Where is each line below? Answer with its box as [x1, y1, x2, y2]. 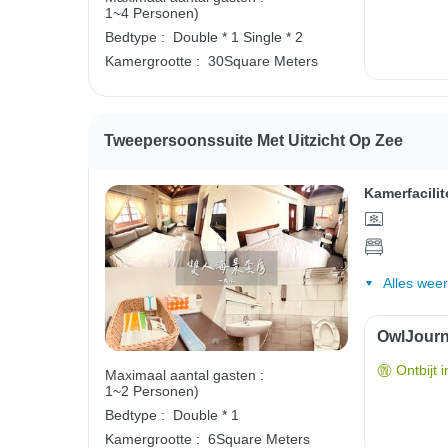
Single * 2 [243, 28, 303, 45]
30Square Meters [208, 52, 318, 69]
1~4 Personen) [105, 4, 199, 21]
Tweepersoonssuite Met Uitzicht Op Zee [104, 131, 403, 149]
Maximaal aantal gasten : [105, 367, 264, 384]
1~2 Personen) [105, 383, 199, 400]
